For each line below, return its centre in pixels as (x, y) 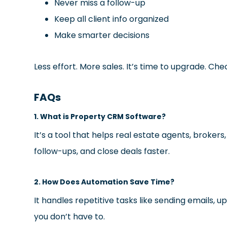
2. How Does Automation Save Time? (104, 182)
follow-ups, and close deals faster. (102, 151)
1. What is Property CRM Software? (100, 116)
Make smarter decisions (102, 35)
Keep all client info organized (112, 19)
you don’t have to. (70, 216)
